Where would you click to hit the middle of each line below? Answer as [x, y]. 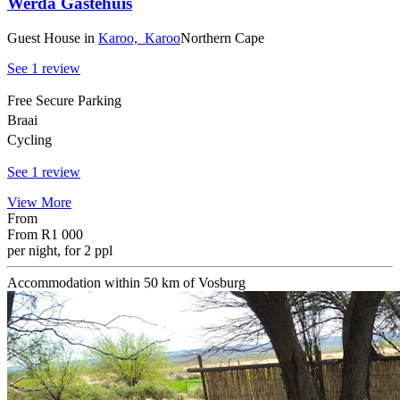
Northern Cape [222, 38]
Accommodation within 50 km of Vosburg [126, 283]
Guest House [46, 38]
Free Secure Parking [64, 101]
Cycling [29, 140]
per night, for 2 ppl [60, 251]
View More [39, 203]
